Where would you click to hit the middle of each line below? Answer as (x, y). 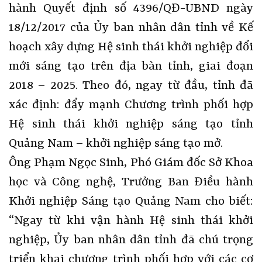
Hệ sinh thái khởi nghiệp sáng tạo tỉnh (131, 124)
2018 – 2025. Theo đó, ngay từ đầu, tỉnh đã (131, 86)
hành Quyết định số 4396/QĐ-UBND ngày (131, 8)
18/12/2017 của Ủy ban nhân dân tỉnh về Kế (131, 28)
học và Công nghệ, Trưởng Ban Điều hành (131, 182)
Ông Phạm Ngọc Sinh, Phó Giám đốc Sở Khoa (131, 163)
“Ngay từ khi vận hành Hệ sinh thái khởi (131, 221)
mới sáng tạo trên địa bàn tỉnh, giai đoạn (131, 66)
